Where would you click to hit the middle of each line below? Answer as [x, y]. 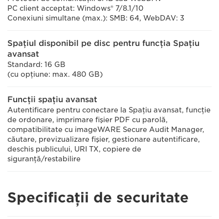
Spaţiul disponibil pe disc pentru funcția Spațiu [103, 43]
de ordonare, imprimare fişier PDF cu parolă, [88, 120]
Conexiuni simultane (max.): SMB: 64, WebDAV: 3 [96, 18]
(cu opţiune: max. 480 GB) [55, 74]
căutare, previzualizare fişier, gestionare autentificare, [104, 139]
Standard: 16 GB [36, 65]
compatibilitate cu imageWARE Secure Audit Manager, [106, 130]
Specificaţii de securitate [98, 197]
